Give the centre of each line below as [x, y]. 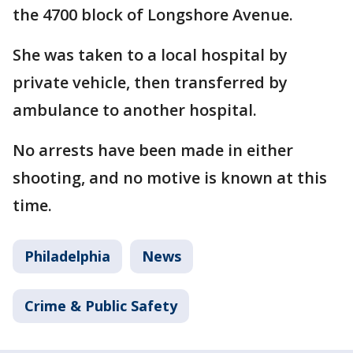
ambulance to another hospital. [135, 110]
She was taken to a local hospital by [150, 55]
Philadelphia [67, 256]
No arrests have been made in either [153, 150]
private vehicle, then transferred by [150, 82]
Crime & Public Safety [101, 306]
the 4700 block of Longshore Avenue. [153, 15]
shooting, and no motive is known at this [170, 178]
